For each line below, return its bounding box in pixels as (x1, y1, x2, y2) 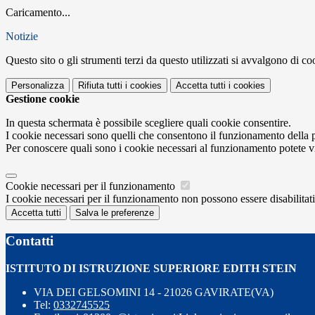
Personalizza (11, 80, 64, 91)
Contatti (6, 233, 53, 248)
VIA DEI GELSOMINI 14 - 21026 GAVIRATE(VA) (34, 285, 274, 298)
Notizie (6, 30, 38, 43)
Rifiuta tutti (78, 80, 122, 91)
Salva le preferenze (75, 207, 154, 219)
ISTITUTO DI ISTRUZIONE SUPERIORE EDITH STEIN (6, 262, 297, 274)
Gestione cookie (6, 93, 79, 105)
